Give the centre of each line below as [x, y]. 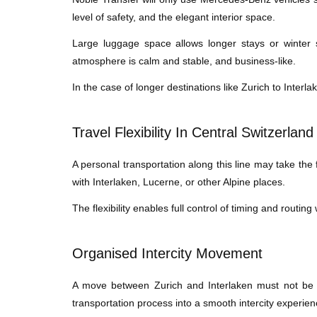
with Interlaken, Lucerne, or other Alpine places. [179, 182]
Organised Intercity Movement [167, 254]
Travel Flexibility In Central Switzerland [193, 133]
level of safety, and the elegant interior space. [174, 17]
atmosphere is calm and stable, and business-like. [184, 61]
